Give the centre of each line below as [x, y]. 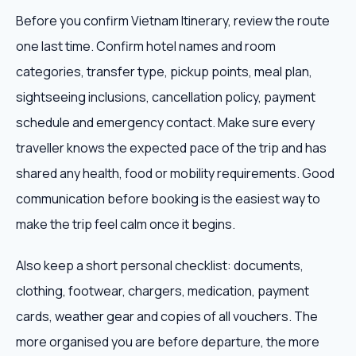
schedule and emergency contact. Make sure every [165, 122]
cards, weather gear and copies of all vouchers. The [167, 316]
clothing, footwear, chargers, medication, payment [163, 291]
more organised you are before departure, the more [168, 342]
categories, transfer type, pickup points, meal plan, [164, 72]
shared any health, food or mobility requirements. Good [175, 173]
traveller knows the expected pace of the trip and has [171, 148]
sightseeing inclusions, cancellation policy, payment [166, 97]
